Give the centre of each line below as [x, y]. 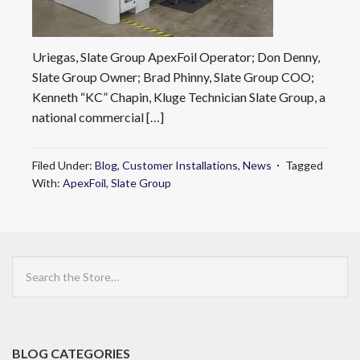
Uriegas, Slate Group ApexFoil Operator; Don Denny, [176, 57]
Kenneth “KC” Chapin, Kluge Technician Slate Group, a [179, 97]
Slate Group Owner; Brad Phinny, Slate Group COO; [173, 77]
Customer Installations [180, 165]
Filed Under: [63, 165]
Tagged [304, 165]
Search [29, 264]
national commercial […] [98, 117]
